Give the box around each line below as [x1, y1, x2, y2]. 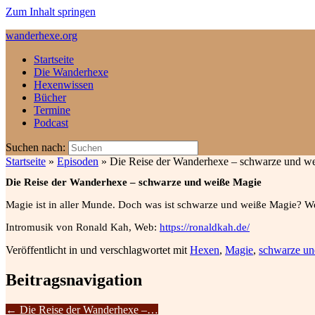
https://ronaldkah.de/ [160, 221, 250, 233]
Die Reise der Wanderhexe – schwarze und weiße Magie [6, 176, 262, 188]
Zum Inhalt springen [6, 6, 96, 18]
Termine [34, 103, 70, 116]
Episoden [57, 155, 98, 167]
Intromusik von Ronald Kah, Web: [6, 221, 160, 233]
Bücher [34, 91, 66, 103]
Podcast [34, 116, 68, 129]
